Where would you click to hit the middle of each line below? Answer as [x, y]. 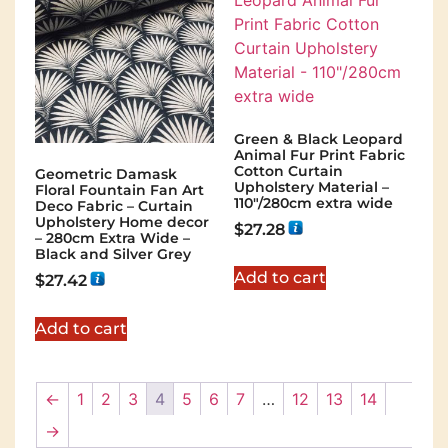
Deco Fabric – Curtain [114, 206]
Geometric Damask [106, 174]
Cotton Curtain [288, 171]
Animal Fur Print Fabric [319, 155]
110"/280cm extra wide [313, 203]
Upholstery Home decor [122, 222]
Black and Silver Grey [113, 254]
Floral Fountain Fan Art [119, 190]
